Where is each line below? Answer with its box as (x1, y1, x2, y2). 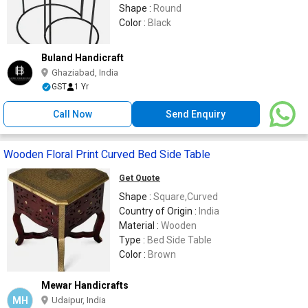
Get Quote (119, 173, 160, 184)
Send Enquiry (166, 109, 226, 120)
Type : (119, 234, 147, 246)
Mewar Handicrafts (41, 280, 129, 291)
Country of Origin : (119, 206, 199, 217)
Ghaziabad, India (52, 67, 118, 78)
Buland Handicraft (41, 52, 124, 64)
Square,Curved (153, 191, 218, 203)
